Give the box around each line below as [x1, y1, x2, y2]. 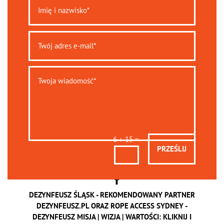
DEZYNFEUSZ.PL [36, 200, 89, 210]
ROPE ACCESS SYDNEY [110, 200, 183, 210]
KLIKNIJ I [162, 211, 191, 221]
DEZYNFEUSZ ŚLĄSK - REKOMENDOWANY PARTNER [28, 189, 195, 199]
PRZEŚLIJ [157, 144, 187, 154]
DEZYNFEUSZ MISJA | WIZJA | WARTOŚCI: [32, 211, 163, 221]
